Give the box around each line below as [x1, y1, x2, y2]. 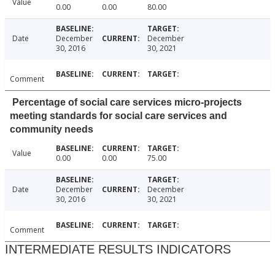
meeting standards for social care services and [10, 110, 227, 122]
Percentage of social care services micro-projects [12, 97, 242, 108]
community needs [10, 124, 93, 135]
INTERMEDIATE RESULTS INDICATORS [5, 242, 231, 257]
